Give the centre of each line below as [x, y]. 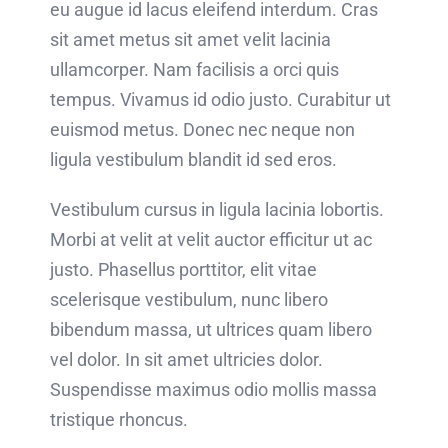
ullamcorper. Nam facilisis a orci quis [194, 70]
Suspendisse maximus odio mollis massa [213, 390]
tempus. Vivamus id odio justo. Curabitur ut [220, 100]
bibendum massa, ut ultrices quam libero [210, 330]
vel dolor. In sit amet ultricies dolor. [186, 360]
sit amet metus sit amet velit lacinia [190, 40]
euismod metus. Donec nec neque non [202, 130]
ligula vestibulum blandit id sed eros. [193, 160]
